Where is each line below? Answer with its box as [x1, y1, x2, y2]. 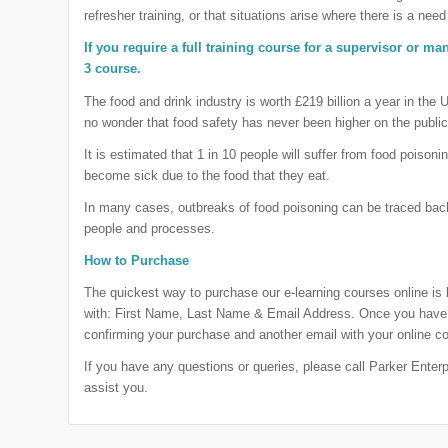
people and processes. [84, 220, 216, 236]
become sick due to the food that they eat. [84, 167, 331, 183]
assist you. [84, 379, 149, 395]
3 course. [84, 61, 142, 77]
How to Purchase [84, 252, 190, 268]
